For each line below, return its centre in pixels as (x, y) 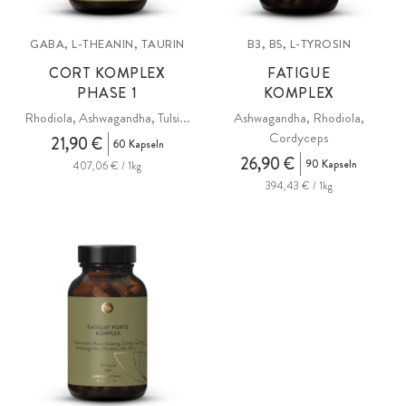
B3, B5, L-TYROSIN (299, 44)
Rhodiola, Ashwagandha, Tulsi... (107, 118)
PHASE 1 (107, 93)
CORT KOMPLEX (107, 73)
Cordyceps (299, 138)
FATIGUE (299, 73)
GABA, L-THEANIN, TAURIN (107, 44)
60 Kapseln (138, 144)
